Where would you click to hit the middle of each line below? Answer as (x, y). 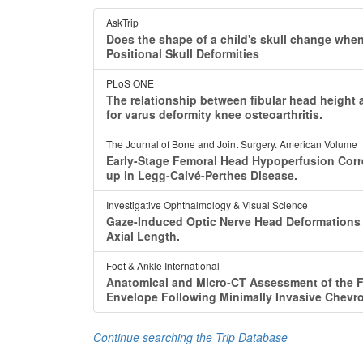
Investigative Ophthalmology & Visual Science (207, 205)
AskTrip (122, 22)
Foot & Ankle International (163, 265)
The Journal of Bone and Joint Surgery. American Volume (232, 144)
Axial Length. (143, 236)
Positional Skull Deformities (183, 53)
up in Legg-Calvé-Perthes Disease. (202, 175)
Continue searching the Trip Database (190, 337)
